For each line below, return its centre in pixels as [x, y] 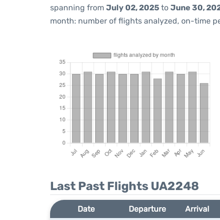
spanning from [78, 8]
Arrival [197, 209]
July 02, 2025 [133, 8]
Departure [148, 209]
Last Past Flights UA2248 [124, 186]
